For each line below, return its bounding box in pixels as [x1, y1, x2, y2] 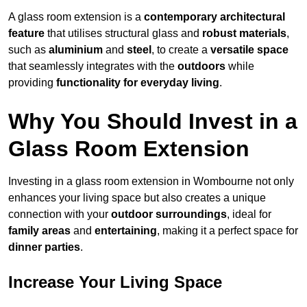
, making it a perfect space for [157, 225, 298, 237]
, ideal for [227, 208, 271, 221]
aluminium [49, 44, 103, 56]
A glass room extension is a [8, 11, 144, 23]
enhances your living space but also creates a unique [8, 192, 266, 204]
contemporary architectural [144, 11, 285, 23]
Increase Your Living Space [8, 273, 222, 292]
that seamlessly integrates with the [8, 60, 177, 73]
